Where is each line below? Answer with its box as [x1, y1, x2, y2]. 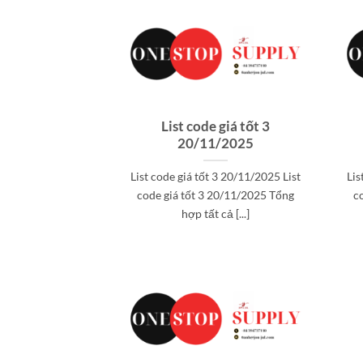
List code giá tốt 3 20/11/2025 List [130, 169, 301, 184]
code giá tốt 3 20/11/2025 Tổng [136, 188, 294, 203]
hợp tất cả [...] [181, 207, 250, 221]
